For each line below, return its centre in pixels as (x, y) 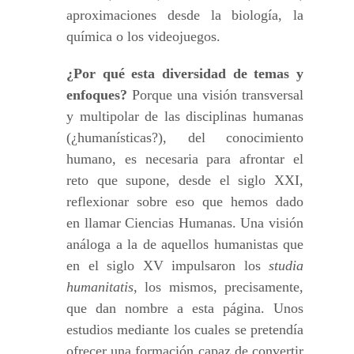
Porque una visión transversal (215, 95)
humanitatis (100, 287)
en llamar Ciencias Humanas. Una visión (185, 223)
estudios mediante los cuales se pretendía (185, 330)
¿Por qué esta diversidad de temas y (185, 73)
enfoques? (97, 95)
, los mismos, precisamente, (218, 287)
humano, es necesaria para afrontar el (185, 159)
